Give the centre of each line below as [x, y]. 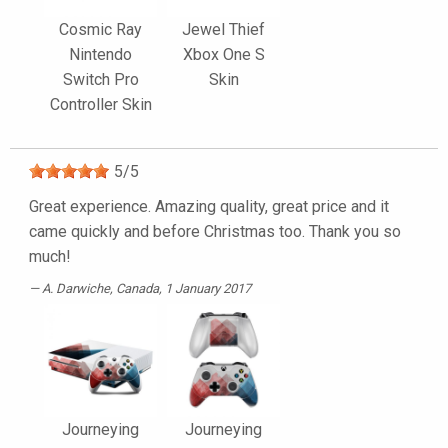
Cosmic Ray [100, 30]
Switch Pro [100, 80]
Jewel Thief [223, 30]
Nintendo [100, 55]
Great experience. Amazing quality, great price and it [209, 207]
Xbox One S [223, 55]
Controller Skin [100, 105]
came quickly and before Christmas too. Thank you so [215, 232]
